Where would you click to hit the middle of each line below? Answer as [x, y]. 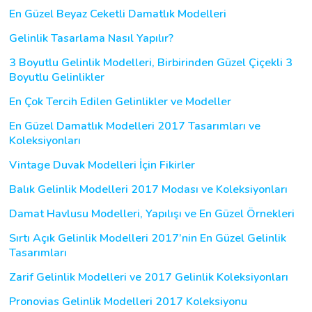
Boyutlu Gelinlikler [57, 77]
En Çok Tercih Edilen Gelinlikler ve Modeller [120, 101]
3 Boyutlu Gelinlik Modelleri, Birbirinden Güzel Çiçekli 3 [151, 62]
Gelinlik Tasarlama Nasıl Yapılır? [91, 38]
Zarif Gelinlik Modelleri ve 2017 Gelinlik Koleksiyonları [149, 277]
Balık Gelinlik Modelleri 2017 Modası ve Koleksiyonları [148, 189]
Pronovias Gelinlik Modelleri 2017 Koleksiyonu [128, 301]
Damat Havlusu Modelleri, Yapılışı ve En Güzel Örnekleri [152, 213]
